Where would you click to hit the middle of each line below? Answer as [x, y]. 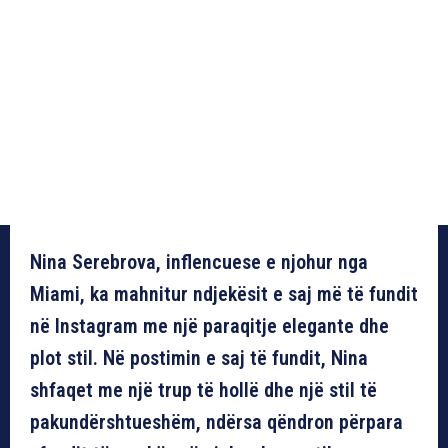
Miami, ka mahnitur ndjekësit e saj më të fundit [224, 293]
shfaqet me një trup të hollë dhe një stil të [203, 389]
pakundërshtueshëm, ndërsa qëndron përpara [216, 421]
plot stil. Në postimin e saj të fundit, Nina [199, 357]
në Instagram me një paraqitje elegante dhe [209, 325]
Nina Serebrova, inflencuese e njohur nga [199, 261]
